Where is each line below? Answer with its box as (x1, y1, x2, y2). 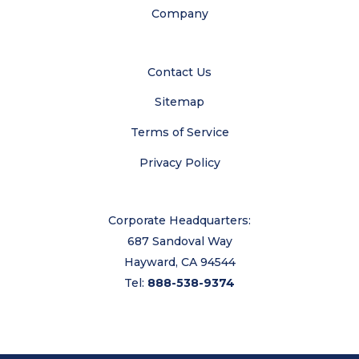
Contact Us (147, 64, 212, 79)
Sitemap (155, 95, 204, 110)
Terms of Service (130, 125, 229, 140)
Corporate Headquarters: (108, 212, 251, 228)
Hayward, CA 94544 (123, 254, 236, 269)
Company (151, 6, 208, 21)
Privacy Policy (139, 155, 220, 170)
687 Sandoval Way (127, 233, 232, 248)
